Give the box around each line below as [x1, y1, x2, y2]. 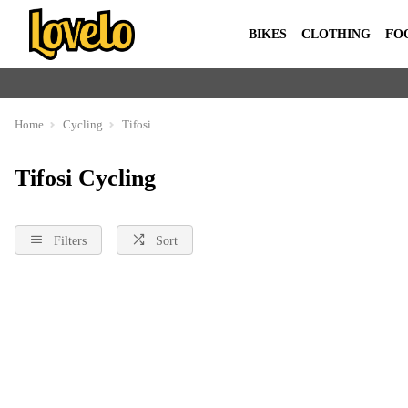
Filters [54, 233, 87, 248]
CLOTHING [301, 26, 371, 41]
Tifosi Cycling [15, 165, 156, 191]
